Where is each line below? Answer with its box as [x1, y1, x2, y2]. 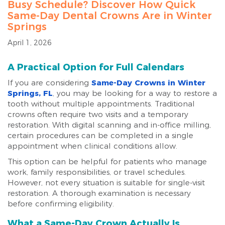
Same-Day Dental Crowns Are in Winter [8, 10, 212, 22]
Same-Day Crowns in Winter [91, 78, 205, 87]
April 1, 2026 [8, 38, 52, 47]
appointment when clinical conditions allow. [8, 141, 177, 151]
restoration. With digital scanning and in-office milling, [8, 120, 211, 130]
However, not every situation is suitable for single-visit [8, 178, 205, 187]
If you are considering [8, 78, 91, 87]
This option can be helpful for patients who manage [8, 157, 207, 166]
